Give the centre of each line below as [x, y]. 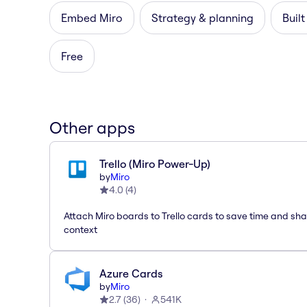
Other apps [92, 127]
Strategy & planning [202, 17]
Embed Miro [92, 17]
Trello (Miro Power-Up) [155, 163]
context [81, 229]
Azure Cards [131, 273]
